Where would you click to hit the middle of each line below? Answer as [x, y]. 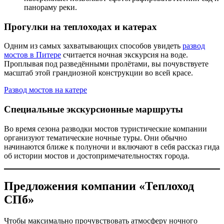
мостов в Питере [32, 55]
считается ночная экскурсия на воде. [124, 55]
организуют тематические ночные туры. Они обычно [95, 137]
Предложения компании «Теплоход [99, 186]
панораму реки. [50, 7]
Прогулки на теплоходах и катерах [80, 26]
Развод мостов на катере [45, 90]
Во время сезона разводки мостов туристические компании [105, 128]
